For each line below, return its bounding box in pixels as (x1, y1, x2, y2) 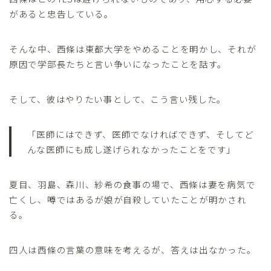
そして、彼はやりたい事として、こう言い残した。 (9, 93, 227, 106)
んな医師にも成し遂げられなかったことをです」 (27, 143, 237, 156)
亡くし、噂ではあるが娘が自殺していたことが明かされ (9, 193, 247, 206)
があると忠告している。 (9, 7, 114, 21)
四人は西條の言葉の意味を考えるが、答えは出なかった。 (9, 243, 256, 256)
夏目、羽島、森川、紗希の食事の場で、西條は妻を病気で (9, 178, 256, 191)
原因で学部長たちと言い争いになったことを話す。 (9, 57, 227, 71)
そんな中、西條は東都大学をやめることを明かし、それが (9, 42, 256, 56)
